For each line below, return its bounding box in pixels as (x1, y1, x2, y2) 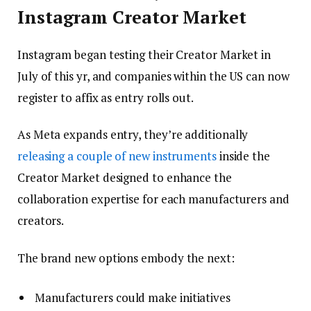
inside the (216, 148, 270, 165)
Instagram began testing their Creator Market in (17, 47, 271, 63)
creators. (17, 212, 65, 229)
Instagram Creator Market (17, 6, 246, 29)
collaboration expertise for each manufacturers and (17, 191, 289, 208)
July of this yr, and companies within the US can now (17, 68, 289, 85)
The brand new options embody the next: (17, 249, 235, 266)
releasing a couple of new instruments (17, 148, 217, 165)
